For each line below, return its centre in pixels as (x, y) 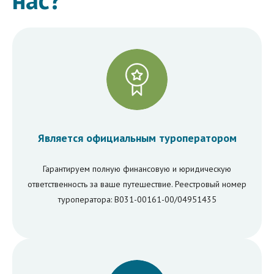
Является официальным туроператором (137, 138)
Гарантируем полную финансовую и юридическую (137, 168)
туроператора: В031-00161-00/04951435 (137, 199)
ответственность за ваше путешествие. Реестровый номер (137, 184)
